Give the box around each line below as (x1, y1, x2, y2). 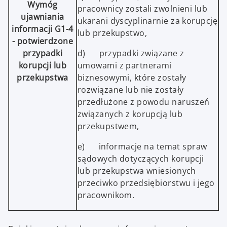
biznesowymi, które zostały (78, 72, 186, 84)
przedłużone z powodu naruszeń (78, 96, 210, 108)
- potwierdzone (12, 35, 73, 47)
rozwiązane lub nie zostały (78, 84, 184, 96)
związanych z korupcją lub (78, 108, 183, 120)
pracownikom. (78, 190, 135, 201)
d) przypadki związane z (78, 48, 184, 59)
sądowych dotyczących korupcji (78, 153, 204, 165)
